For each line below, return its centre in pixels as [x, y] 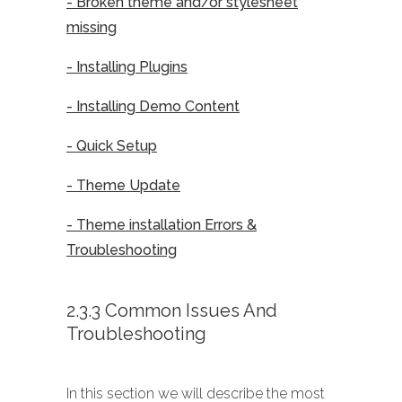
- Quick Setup [112, 146]
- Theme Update [123, 186]
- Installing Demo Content [153, 107]
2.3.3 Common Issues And [172, 311]
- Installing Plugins [127, 67]
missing [92, 28]
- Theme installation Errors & [162, 225]
